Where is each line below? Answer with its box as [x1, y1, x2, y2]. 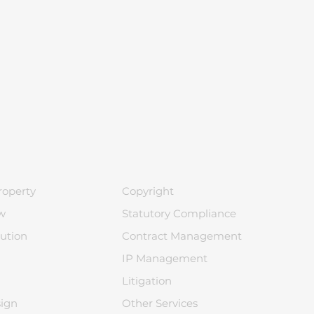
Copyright [122, 184, 174, 198]
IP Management [122, 252, 207, 265]
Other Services [122, 296, 198, 310]
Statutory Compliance [122, 207, 236, 220]
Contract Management [122, 229, 242, 243]
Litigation [122, 274, 175, 287]
